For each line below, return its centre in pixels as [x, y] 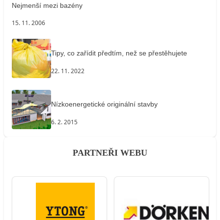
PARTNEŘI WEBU [110, 153]
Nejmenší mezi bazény [47, 5]
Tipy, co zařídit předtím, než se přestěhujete [119, 53]
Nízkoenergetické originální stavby [104, 104]
